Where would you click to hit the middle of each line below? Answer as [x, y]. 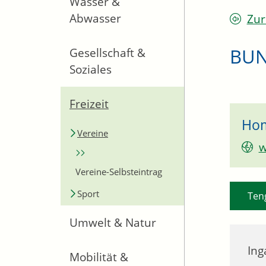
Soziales [91, 69]
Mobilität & [99, 257]
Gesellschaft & [107, 53]
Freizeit [89, 104]
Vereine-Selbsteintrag [119, 172]
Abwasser [95, 18]
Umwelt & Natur [113, 223]
